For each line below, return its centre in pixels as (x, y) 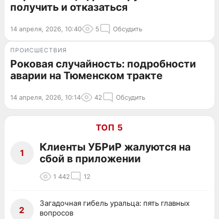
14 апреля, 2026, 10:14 (45, 98)
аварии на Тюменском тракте (87, 76)
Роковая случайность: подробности (103, 64)
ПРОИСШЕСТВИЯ (39, 50)
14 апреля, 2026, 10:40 (46, 29)
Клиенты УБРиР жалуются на (115, 147)
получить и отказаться (69, 7)
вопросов (56, 213)
